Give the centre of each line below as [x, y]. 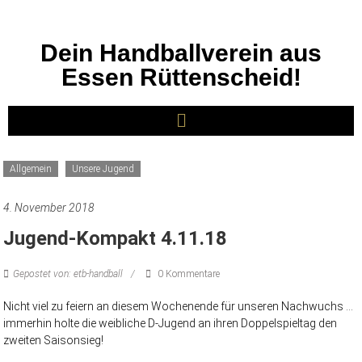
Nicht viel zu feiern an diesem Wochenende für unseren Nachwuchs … [179, 307]
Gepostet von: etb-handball [68, 274]
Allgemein [31, 169]
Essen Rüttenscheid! [181, 77]
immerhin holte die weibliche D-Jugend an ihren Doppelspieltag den [170, 324]
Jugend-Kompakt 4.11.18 [116, 239]
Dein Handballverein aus [181, 53]
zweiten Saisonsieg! [54, 341]
